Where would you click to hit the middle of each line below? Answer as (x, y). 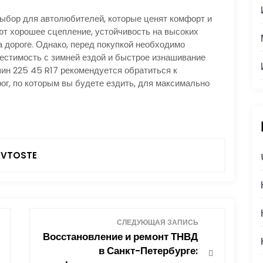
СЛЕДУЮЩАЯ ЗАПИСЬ (158, 222)
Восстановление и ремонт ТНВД (120, 237)
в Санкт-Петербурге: (148, 251)
